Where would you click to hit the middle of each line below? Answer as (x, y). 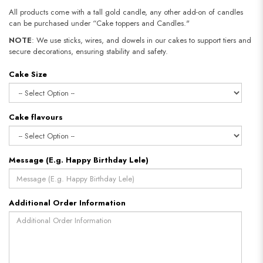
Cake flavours (36, 117)
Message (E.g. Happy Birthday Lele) (79, 160)
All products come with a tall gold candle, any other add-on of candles (126, 12)
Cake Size (28, 75)
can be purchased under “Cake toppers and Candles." (99, 23)
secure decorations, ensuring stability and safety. (88, 52)
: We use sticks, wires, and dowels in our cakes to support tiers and (141, 41)
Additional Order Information (67, 203)
